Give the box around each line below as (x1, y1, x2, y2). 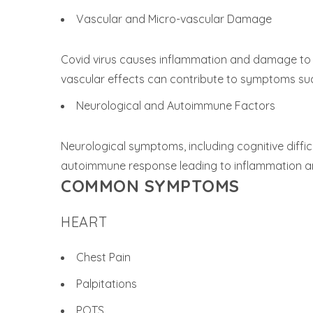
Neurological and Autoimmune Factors (76, 99, 275, 112)
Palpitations (76, 277, 137, 291)
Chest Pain (76, 250, 131, 264)
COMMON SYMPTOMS (61, 175, 240, 196)
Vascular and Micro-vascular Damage (76, 12, 272, 26)
